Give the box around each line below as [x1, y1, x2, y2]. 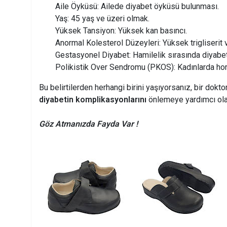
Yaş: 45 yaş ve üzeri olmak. [55, 14, 149, 24]
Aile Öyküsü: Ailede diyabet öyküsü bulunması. [55, 2, 219, 12]
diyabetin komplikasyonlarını [39, 95, 146, 105]
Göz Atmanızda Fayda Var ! [39, 119, 138, 129]
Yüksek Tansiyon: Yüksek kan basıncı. [55, 26, 187, 36]
